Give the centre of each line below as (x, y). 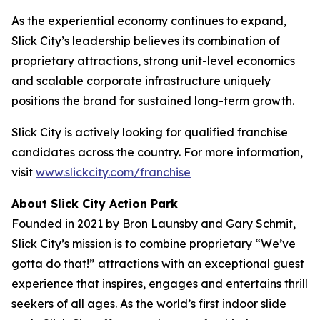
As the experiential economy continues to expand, (149, 21)
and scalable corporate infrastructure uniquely (141, 81)
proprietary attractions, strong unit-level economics (153, 61)
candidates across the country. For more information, (157, 152)
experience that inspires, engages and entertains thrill (160, 284)
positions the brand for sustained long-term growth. (153, 101)
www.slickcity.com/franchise (113, 172)
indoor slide (254, 304)
